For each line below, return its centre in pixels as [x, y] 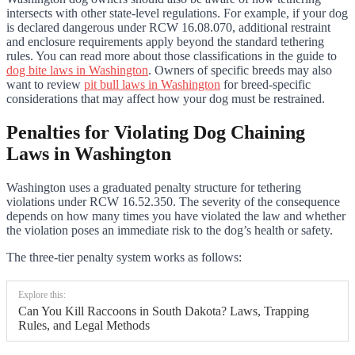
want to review [45, 84]
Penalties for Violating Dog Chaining [156, 132]
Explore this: [42, 294]
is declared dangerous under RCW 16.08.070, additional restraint [168, 27]
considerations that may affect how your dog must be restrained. [166, 98]
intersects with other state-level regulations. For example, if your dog [177, 13]
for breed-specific [265, 84]
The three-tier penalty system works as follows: [124, 257]
